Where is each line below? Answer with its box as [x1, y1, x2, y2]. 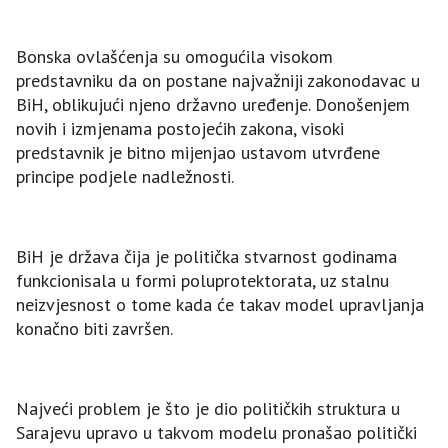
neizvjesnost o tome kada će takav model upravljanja [16, 293, 424, 317]
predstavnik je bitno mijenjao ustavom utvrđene [16, 141, 380, 165]
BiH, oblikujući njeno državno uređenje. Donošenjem [16, 93, 410, 117]
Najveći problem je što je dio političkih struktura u [16, 397, 400, 421]
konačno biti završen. [16, 317, 173, 341]
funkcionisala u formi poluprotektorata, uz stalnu [16, 269, 389, 293]
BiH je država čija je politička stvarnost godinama [16, 245, 397, 269]
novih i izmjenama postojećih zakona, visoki [16, 117, 344, 141]
